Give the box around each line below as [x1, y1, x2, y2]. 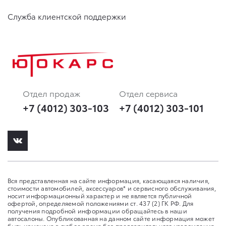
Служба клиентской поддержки [8, 11, 126, 22]
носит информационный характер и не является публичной [8, 191, 192, 200]
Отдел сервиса [119, 87, 178, 99]
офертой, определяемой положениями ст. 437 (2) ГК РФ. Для [8, 199, 194, 208]
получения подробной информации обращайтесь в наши [8, 206, 187, 215]
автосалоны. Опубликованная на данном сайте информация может [8, 214, 215, 223]
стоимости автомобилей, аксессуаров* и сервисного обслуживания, [8, 184, 216, 193]
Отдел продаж [22, 87, 80, 99]
